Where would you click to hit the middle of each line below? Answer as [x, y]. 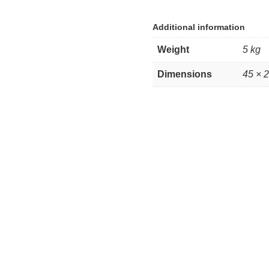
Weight [173, 50]
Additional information [198, 27]
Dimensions [184, 74]
